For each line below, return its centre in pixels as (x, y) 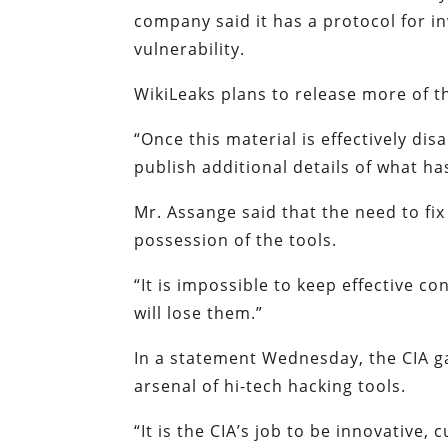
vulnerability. (190, 49)
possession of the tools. (236, 240)
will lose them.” (199, 313)
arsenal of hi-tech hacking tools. (270, 386)
